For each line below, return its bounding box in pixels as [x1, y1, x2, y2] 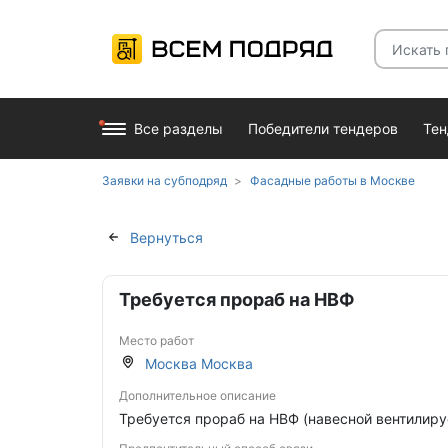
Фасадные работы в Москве [250, 173, 415, 188]
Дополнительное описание [119, 388, 276, 403]
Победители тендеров [248, 120, 398, 137]
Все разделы [134, 120, 223, 137]
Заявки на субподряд [102, 173, 227, 188]
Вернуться [130, 228, 203, 246]
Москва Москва [145, 355, 253, 372]
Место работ [119, 333, 194, 348]
